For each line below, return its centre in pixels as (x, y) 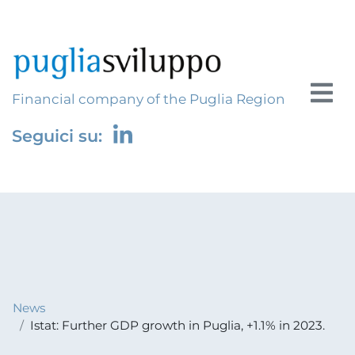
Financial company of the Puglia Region (149, 99)
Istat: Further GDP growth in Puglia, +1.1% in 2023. (177, 326)
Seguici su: (59, 136)
